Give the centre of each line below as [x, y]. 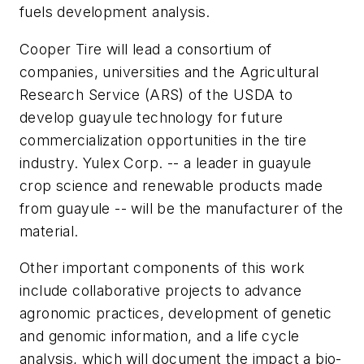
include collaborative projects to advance [161, 291]
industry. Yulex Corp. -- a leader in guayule [166, 162]
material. [49, 231]
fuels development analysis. [117, 11]
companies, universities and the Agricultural [169, 71]
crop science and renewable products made [171, 185]
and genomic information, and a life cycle [160, 336]
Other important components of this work [162, 268]
